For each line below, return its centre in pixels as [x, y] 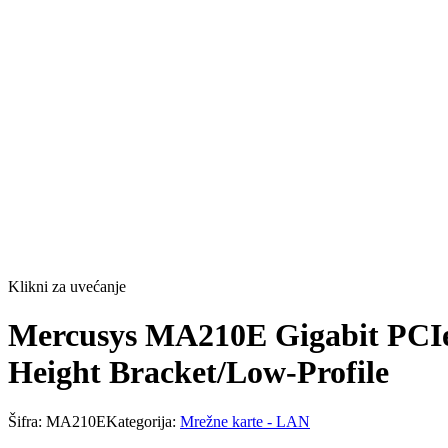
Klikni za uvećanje [67, 286]
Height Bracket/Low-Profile [198, 372]
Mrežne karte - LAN [245, 421]
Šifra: [27, 421]
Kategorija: [143, 421]
